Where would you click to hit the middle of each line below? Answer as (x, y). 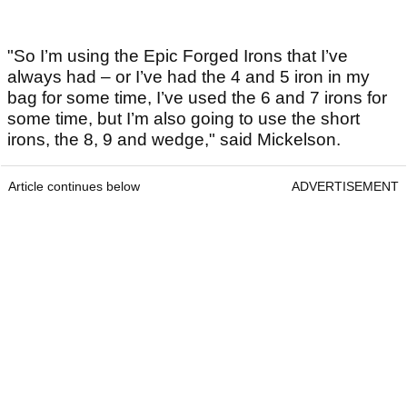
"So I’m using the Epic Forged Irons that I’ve (178, 56)
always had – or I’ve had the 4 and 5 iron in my (189, 77)
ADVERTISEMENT (345, 187)
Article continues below (74, 187)
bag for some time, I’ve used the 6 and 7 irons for (197, 98)
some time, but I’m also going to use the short (184, 119)
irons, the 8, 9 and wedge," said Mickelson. (174, 140)
